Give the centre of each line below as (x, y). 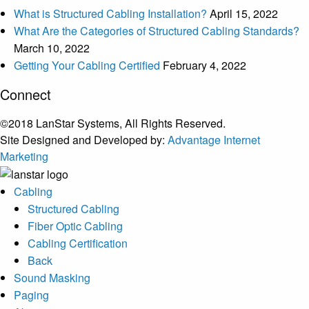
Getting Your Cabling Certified (87, 66)
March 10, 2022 (52, 48)
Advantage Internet (214, 140)
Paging (31, 295)
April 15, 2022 (244, 14)
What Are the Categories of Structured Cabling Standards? (157, 31)
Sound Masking (52, 277)
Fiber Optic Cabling (75, 226)
